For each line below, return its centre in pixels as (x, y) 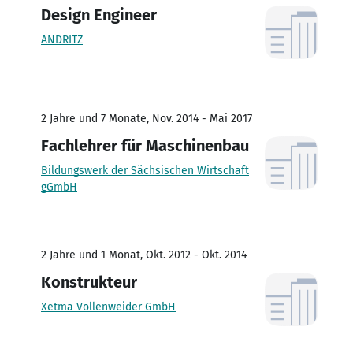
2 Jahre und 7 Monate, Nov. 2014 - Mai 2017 (147, 118)
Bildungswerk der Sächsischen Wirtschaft (145, 170)
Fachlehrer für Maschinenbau (145, 145)
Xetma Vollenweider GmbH (108, 307)
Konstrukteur (89, 282)
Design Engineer (99, 15)
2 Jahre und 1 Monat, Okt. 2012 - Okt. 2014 (144, 255)
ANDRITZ (62, 39)
